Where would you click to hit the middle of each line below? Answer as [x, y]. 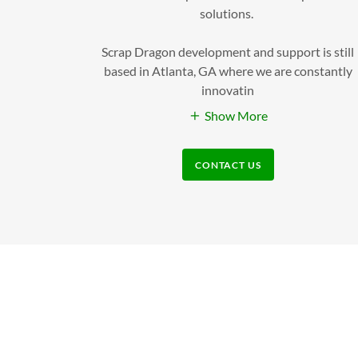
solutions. [228, 13]
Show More [236, 116]
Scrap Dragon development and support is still [228, 51]
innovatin [228, 89]
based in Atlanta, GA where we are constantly [228, 70]
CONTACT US [228, 165]
